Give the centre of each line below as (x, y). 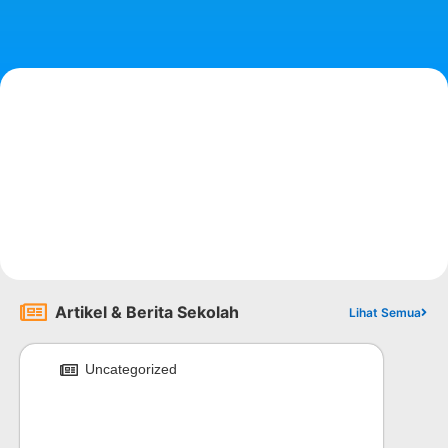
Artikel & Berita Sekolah (147, 312)
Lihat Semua (384, 313)
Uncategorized (131, 369)
